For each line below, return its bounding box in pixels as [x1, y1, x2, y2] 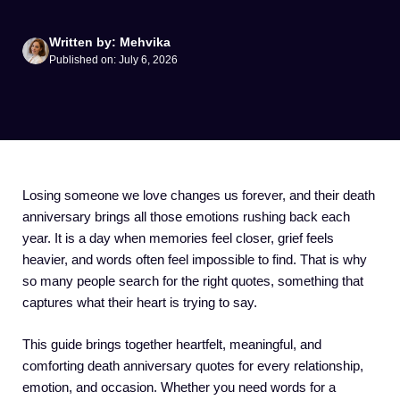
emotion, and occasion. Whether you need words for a [22, 379, 336, 395]
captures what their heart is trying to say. [22, 295, 257, 310]
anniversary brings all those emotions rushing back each [22, 209, 350, 224]
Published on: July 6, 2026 [49, 54, 178, 66]
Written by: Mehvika [49, 35, 171, 49]
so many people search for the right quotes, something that [22, 273, 363, 288]
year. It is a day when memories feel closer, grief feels [22, 230, 334, 246]
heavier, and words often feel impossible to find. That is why [22, 252, 367, 267]
